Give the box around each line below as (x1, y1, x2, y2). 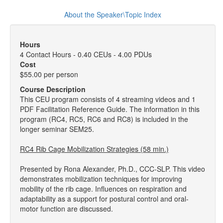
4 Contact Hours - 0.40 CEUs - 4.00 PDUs (20, 49, 152, 59)
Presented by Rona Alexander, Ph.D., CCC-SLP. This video (20, 164, 205, 174)
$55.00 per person (20, 69, 78, 79)
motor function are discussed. (20, 204, 113, 214)
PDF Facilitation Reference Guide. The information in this (20, 104, 200, 114)
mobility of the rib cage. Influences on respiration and (20, 184, 187, 194)
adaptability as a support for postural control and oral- (20, 194, 189, 204)
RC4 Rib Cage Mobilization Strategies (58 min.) (20, 144, 169, 154)
